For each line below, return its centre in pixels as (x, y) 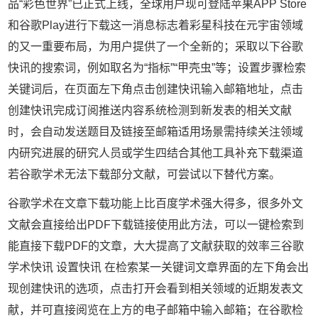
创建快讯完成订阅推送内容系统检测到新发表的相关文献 (150, 110)
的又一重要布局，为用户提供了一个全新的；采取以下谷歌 (156, 46)
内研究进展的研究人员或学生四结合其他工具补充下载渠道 (156, 153)
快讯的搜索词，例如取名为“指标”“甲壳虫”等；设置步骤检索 (157, 67)
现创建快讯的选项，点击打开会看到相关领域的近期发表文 (156, 288)
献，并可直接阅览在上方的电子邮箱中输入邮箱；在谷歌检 (156, 309)
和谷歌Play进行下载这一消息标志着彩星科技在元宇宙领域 (156, 25)
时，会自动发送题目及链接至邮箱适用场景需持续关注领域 (156, 131)
